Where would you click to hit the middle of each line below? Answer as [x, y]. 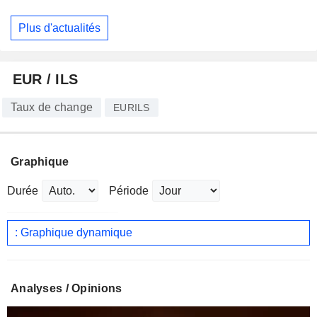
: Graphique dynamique [74, 232]
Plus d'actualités [59, 28]
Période [129, 191]
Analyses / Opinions [67, 288]
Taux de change [51, 108]
